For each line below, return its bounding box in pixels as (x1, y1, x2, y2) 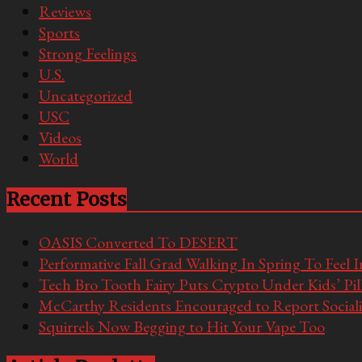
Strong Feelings (39, 42, 137, 64)
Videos (39, 126, 82, 148)
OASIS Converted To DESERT (39, 231, 238, 253)
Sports (39, 21, 80, 43)
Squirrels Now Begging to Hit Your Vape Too (39, 315, 325, 337)
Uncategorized (39, 84, 133, 106)
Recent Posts (6, 187, 127, 212)
